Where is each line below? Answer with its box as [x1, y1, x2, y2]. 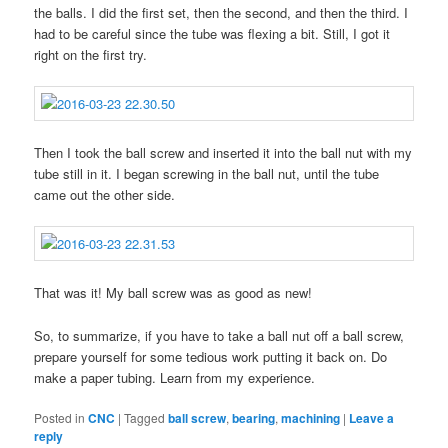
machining [281, 408, 341, 427]
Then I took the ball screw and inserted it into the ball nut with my [34, 143, 413, 163]
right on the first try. [34, 44, 148, 64]
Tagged [124, 408, 166, 426]
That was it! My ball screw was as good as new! [34, 283, 313, 303]
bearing [232, 408, 276, 427]
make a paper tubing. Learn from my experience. [34, 367, 316, 387]
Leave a [349, 408, 395, 427]
